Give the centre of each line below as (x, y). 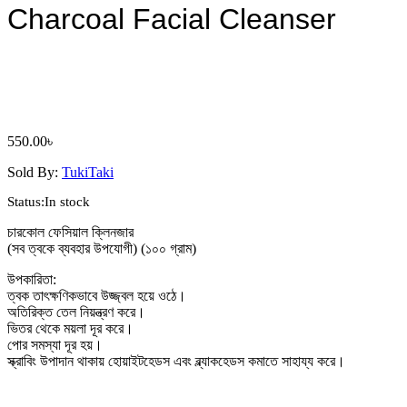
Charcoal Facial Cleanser (172, 19)
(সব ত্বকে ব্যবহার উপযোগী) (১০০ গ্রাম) (102, 248)
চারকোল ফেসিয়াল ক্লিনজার (70, 232)
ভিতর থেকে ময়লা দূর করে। (70, 328)
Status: (26, 201)
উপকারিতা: (32, 279)
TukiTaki (88, 173)
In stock (67, 201)
